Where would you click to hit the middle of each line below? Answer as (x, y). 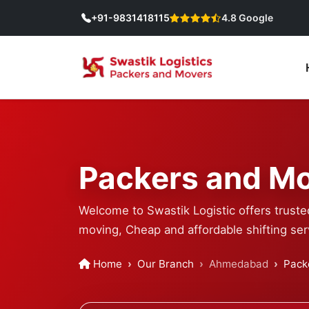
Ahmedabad (239, 264)
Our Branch (166, 264)
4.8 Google (247, 18)
